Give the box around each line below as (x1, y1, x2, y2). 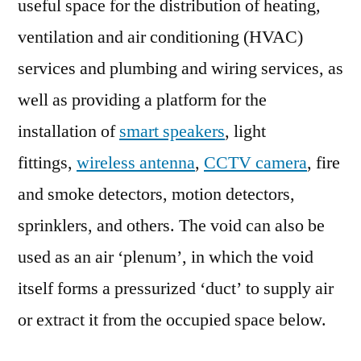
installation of (18, 120, 119, 143)
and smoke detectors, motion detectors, (18, 183, 295, 205)
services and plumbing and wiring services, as (18, 57, 343, 80)
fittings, (18, 151, 77, 174)
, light (225, 120, 266, 143)
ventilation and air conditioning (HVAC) (18, 26, 303, 48)
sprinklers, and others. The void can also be (18, 214, 325, 237)
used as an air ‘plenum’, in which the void (18, 246, 313, 268)
